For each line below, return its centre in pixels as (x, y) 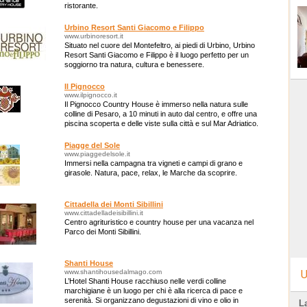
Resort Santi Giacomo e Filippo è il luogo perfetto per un (157, 55)
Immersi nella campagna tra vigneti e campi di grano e (153, 163)
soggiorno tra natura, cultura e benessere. (134, 64)
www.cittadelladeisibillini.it (104, 213)
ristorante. (81, 5)
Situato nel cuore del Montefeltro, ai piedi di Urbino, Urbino (160, 45)
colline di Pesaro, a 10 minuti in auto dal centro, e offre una (161, 114)
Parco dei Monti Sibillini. (103, 232)
